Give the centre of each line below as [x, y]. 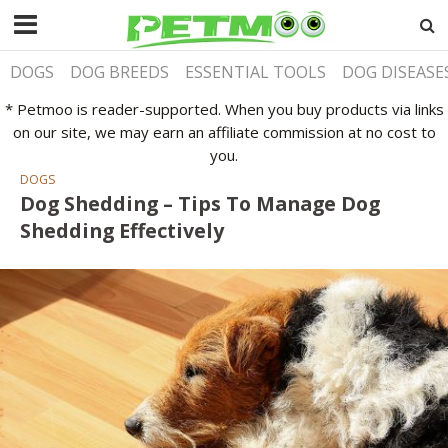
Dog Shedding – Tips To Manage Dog [200, 203]
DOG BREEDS [120, 72]
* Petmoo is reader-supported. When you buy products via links [224, 108]
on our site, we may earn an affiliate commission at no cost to [224, 131]
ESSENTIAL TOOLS [256, 72]
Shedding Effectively [122, 230]
